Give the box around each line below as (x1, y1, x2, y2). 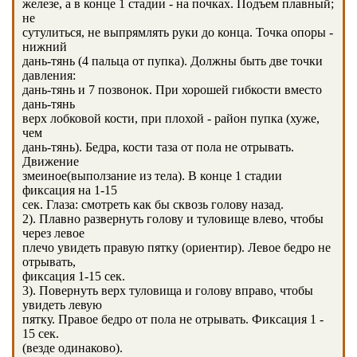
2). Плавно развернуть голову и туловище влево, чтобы (22, 212, 324, 226)
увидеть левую (22, 298, 102, 312)
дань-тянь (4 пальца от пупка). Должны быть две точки (22, 54, 323, 68)
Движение (22, 155, 79, 168)
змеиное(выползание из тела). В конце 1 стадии (22, 169, 282, 182)
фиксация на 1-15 (22, 183, 117, 197)
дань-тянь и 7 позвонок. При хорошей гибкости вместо (22, 83, 322, 96)
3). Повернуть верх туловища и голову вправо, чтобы (22, 284, 313, 297)
